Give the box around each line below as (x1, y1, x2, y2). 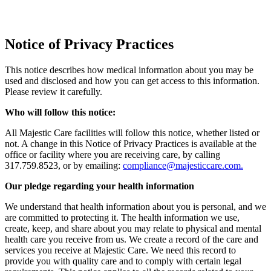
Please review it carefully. (5, 86, 102, 97)
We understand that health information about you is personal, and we (5, 201, 266, 212)
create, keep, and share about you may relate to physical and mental (5, 223, 261, 233)
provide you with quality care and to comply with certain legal (5, 255, 241, 266)
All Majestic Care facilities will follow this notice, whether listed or (5, 127, 260, 138)
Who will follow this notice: (5, 106, 116, 117)
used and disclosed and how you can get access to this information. (5, 75, 260, 86)
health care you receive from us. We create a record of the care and (5, 233, 258, 244)
